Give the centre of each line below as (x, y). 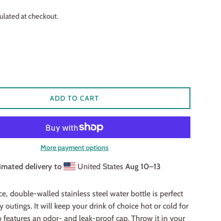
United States (100, 167)
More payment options (74, 148)
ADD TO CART (74, 98)
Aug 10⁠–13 (143, 167)
